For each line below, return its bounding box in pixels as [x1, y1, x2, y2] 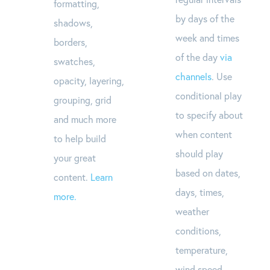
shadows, [54, 16, 93, 29]
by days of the [175, 11, 234, 25]
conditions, [175, 224, 221, 237]
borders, [54, 35, 88, 48]
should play [175, 146, 223, 160]
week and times [175, 31, 239, 44]
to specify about [175, 108, 243, 121]
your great [54, 151, 96, 164]
